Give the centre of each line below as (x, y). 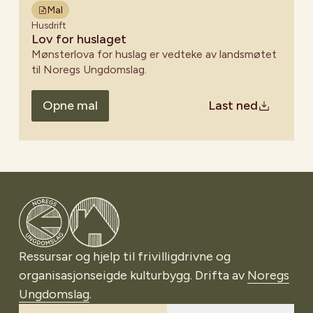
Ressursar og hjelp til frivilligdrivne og (125, 257)
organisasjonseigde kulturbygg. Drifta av (133, 276)
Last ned (233, 106)
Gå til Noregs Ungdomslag (93, 205)
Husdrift (49, 26)
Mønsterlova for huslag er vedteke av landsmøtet (154, 54)
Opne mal (70, 106)
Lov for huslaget (79, 39)
